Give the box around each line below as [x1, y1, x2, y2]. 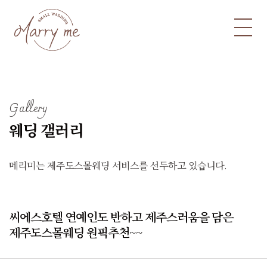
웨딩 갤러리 [9, 119, 83, 141]
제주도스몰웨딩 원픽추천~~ [9, 223, 142, 241]
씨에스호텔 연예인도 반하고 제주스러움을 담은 [9, 208, 233, 225]
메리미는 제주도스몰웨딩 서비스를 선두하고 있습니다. [9, 159, 227, 172]
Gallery [9, 98, 47, 120]
